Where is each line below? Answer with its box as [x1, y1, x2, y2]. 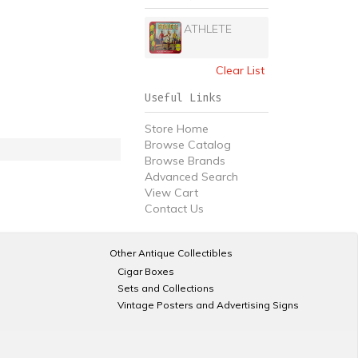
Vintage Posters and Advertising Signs [117, 299, 299, 311]
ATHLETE [183, 22, 232, 36]
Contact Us [145, 201, 204, 216]
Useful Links [145, 91, 221, 105]
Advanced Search [145, 169, 238, 184]
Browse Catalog [145, 137, 231, 152]
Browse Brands [145, 153, 225, 168]
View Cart [145, 185, 198, 200]
